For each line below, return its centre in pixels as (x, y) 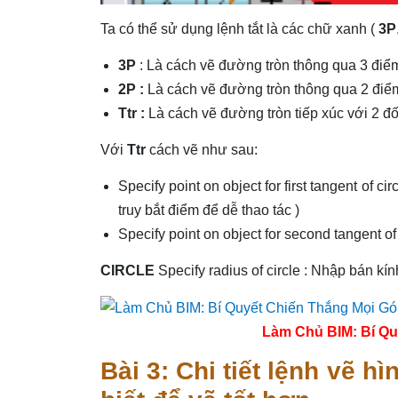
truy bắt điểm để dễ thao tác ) (208, 210)
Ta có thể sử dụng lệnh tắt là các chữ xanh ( (239, 28)
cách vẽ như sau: (203, 149)
